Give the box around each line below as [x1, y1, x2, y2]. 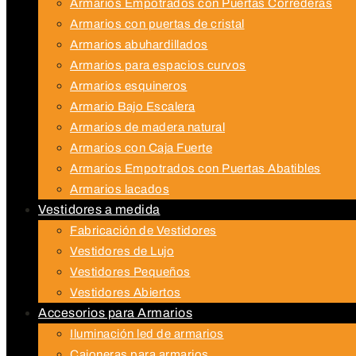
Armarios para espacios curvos [70, 59, 246, 72]
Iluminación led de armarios [70, 327, 224, 340]
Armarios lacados [70, 183, 169, 195]
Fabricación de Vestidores [70, 224, 217, 237]
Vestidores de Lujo [70, 245, 174, 257]
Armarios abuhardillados [70, 38, 208, 51]
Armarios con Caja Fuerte [70, 141, 212, 154]
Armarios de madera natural [70, 121, 225, 133]
